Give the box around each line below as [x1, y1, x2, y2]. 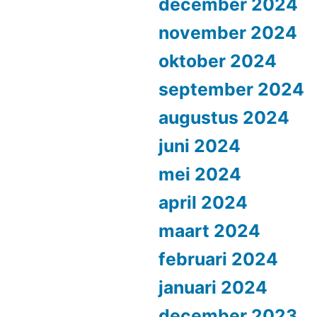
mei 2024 [158, 163, 241, 185]
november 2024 [158, 21, 297, 43]
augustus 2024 [158, 106, 289, 128]
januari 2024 [158, 276, 267, 298]
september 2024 [158, 78, 304, 100]
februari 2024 [158, 248, 278, 270]
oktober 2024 [158, 50, 277, 71]
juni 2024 [158, 134, 241, 156]
